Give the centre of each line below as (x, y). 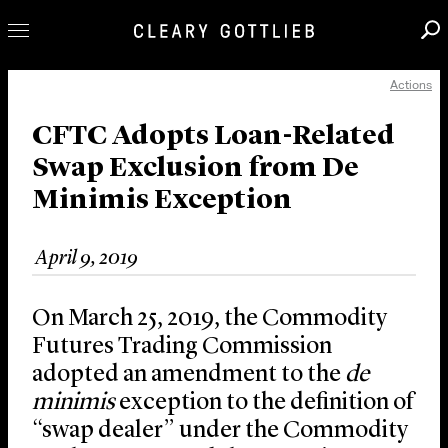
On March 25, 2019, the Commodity (209, 319)
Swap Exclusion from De (195, 169)
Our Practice (98, 135)
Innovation (90, 171)
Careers (66, 207)
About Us (76, 275)
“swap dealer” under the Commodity (220, 431)
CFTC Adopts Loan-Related (213, 137)
